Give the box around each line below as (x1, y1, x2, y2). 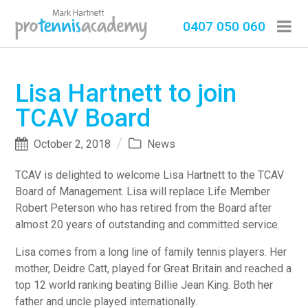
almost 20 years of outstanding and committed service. (15, 218, 280, 232)
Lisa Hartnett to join (15, 79, 237, 109)
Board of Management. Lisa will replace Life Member (15, 185, 271, 199)
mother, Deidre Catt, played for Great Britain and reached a (15, 262, 292, 276)
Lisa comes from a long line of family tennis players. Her (15, 245, 287, 259)
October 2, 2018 (34, 137, 111, 151)
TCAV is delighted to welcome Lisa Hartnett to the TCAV (15, 168, 285, 182)
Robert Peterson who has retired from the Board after (15, 201, 272, 215)
